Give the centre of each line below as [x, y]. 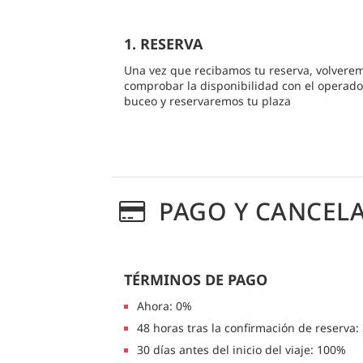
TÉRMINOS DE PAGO [196, 280]
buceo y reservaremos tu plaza [207, 101]
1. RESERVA [163, 44]
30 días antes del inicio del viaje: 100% [241, 350]
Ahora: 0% [164, 306]
